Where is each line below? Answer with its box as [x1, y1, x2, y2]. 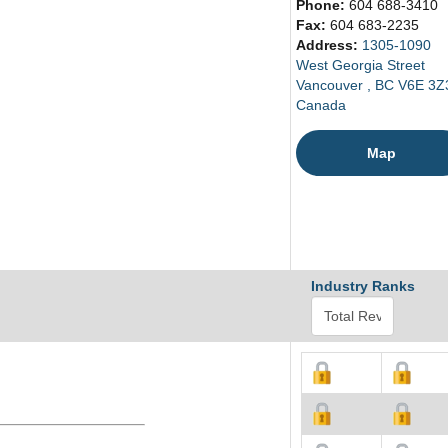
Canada [296, 97, 346, 114]
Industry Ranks [311, 278, 415, 295]
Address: [296, 37, 362, 54]
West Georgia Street [296, 57, 425, 74]
